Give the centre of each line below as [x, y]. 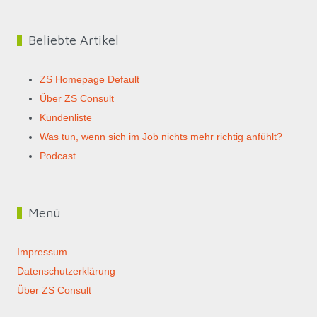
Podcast [58, 156]
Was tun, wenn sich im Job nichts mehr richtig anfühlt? [161, 137]
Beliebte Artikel [73, 40]
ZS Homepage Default [90, 80]
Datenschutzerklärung [67, 271]
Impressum [42, 252]
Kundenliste [66, 118]
